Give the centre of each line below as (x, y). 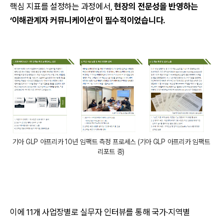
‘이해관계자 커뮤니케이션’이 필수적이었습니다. (87, 20)
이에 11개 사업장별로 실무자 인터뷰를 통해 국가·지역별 (100, 212)
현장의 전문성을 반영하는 (156, 6)
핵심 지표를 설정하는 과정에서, (62, 6)
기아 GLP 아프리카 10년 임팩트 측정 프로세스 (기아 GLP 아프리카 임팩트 (111, 141)
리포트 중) (111, 151)
